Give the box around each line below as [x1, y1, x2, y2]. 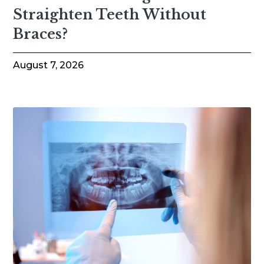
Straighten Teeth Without [13, 6, 207, 24]
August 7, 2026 [13, 60, 84, 71]
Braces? [13, 25, 68, 43]
